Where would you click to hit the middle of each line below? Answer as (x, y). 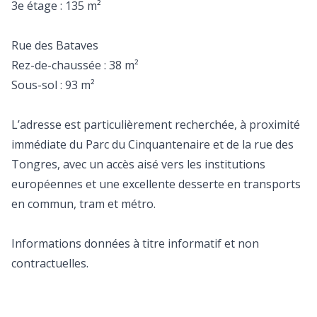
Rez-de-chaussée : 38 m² (75, 65)
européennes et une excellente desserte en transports (156, 184)
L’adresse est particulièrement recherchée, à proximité (156, 125)
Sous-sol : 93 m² (53, 85)
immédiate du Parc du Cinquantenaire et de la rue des (152, 144)
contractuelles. (50, 263)
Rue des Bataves (55, 45)
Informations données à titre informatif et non (135, 243)
